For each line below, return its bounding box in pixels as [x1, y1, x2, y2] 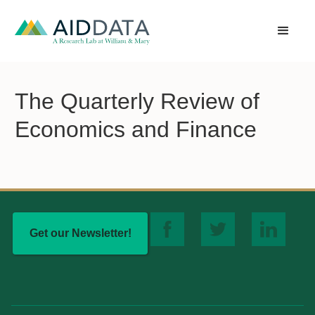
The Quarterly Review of [15, 89, 259, 114]
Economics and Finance [15, 117, 257, 142]
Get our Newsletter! [29, 227, 131, 239]
